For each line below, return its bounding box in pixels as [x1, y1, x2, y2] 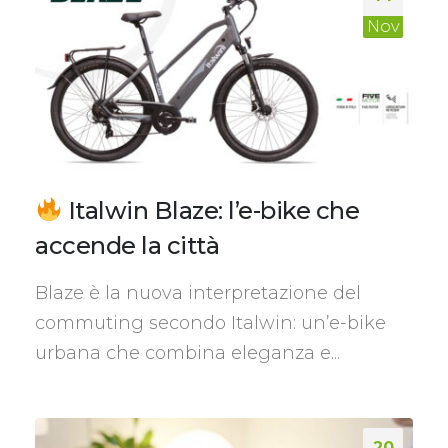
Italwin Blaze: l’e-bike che [62, 195, 360, 225]
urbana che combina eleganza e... [35, 341, 340, 364]
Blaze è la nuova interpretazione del [35, 281, 361, 304]
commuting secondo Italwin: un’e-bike [35, 311, 386, 334]
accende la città [35, 230, 219, 260]
